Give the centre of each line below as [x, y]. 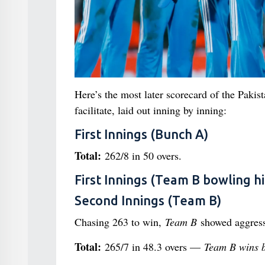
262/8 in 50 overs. [141, 156]
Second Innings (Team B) [148, 201]
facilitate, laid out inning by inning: [150, 110]
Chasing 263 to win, [119, 222]
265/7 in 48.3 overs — [152, 247]
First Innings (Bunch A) [141, 134]
